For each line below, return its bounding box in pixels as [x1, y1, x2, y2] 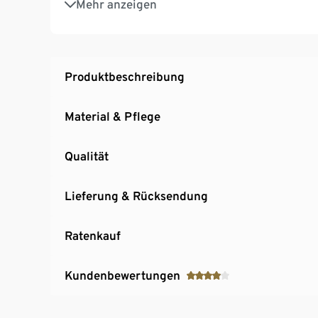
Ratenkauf [65, 228, 121, 243]
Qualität [65, 148, 109, 163]
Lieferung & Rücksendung [65, 188, 208, 203]
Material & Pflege [65, 109, 160, 124]
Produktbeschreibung [65, 69, 185, 84]
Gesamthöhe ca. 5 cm [75, 6, 190, 21]
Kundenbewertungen [65, 268, 180, 283]
